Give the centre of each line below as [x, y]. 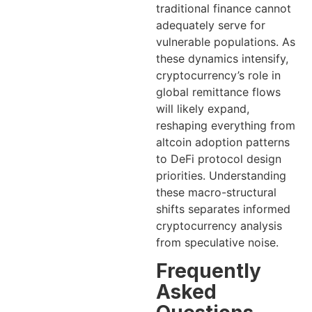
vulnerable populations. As [226, 41]
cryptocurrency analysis [219, 225]
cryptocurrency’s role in [218, 75]
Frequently [209, 271]
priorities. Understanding [221, 175]
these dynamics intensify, [222, 58]
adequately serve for [211, 25]
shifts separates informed [223, 209]
